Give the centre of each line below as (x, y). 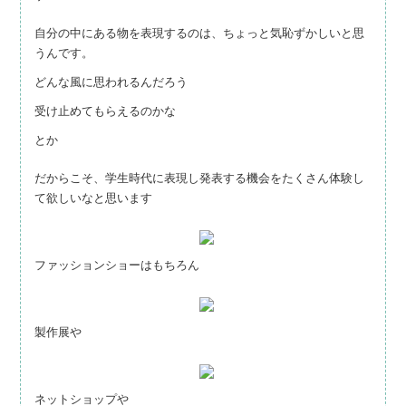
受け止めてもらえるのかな (105, 111)
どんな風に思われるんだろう (111, 82)
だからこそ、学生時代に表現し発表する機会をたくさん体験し (199, 179)
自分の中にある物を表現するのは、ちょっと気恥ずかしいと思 (199, 34)
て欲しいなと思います (93, 198)
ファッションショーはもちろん (117, 266)
